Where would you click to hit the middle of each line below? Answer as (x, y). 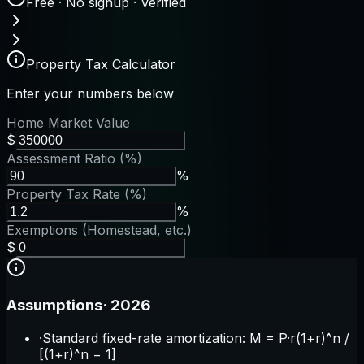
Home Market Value (68, 123)
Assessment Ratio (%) (74, 159)
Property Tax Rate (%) (77, 195)
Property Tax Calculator (101, 65)
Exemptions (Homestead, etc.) (99, 230)
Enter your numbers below (90, 94)
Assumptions (54, 305)
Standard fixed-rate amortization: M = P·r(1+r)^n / (196, 338)
